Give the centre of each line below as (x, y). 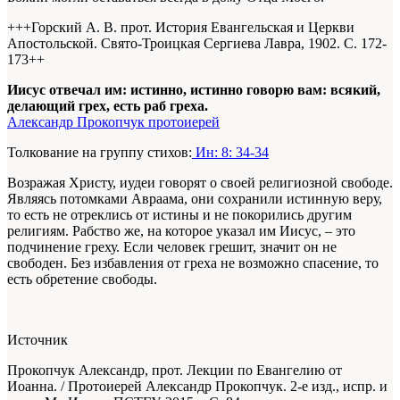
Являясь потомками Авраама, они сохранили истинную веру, (195, 198)
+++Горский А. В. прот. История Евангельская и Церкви (181, 27)
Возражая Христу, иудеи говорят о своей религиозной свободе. (200, 182)
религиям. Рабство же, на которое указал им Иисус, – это (181, 230)
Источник (37, 339)
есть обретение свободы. (82, 279)
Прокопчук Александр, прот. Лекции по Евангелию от (175, 370)
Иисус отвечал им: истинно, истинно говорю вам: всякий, (194, 89)
